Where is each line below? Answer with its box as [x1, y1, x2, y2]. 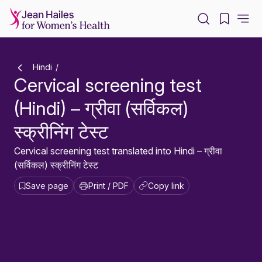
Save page [26, 181, 68, 191]
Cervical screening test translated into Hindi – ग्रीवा [14, 145, 222, 157]
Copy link [148, 181, 184, 191]
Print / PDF [88, 181, 129, 191]
